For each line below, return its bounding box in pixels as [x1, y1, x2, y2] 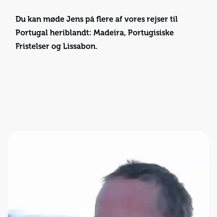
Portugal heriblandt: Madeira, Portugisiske [15, 29, 174, 37]
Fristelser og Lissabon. [15, 42, 97, 51]
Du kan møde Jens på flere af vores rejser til [15, 15, 178, 24]
